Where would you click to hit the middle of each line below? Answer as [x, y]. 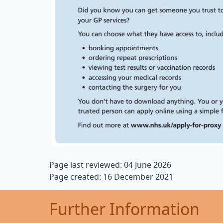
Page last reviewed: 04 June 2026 [110, 165]
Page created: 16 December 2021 [111, 176]
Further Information [124, 209]
